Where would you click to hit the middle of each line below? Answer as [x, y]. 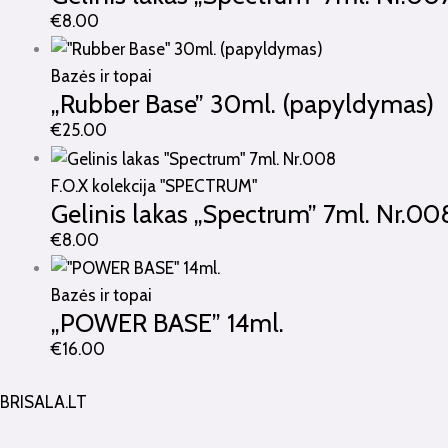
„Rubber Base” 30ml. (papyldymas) [242, 104]
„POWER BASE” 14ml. [167, 323]
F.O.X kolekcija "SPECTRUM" [154, 185]
